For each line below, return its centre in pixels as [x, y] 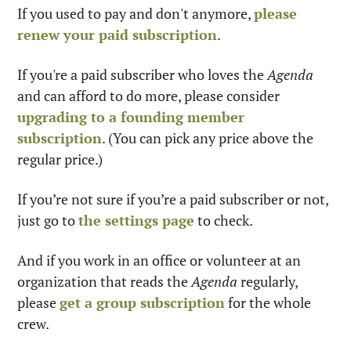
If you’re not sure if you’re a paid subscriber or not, [173, 199]
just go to [48, 220]
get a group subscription [142, 302]
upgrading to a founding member [131, 116]
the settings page [136, 220]
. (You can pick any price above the [208, 138]
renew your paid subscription [117, 34]
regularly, [268, 281]
